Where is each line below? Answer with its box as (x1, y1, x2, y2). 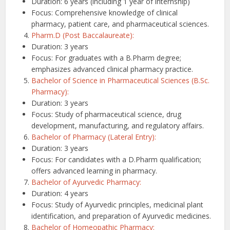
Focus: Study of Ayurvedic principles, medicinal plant (31, 199, 204, 209)
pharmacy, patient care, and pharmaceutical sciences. (31, 18, 209, 29)
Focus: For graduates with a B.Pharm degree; (31, 52, 182, 63)
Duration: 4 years (31, 188, 89, 198)
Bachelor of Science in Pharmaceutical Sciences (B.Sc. (31, 75, 210, 85)
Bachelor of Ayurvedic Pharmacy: (31, 177, 142, 187)
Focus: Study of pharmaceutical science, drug (31, 109, 182, 119)
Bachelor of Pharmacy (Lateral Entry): (31, 131, 157, 142)
